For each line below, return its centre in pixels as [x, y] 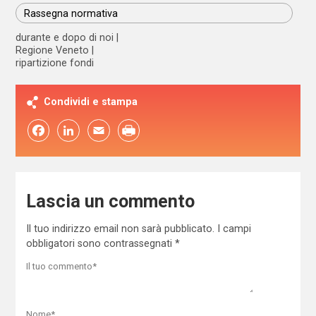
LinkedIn [68, 130]
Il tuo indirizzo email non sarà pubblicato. [120, 228]
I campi [234, 228]
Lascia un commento [110, 202]
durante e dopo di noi [65, 37]
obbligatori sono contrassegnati [100, 243]
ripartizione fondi [55, 63]
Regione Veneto [53, 50]
